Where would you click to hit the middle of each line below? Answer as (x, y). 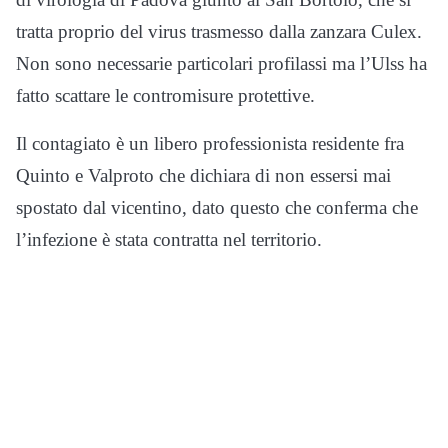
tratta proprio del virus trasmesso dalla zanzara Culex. (219, 32)
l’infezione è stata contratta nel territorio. (169, 240)
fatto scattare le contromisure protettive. (165, 96)
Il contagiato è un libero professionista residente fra (210, 144)
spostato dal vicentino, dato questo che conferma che (217, 208)
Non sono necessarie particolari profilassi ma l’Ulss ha (221, 64)
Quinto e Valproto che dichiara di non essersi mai (203, 176)
